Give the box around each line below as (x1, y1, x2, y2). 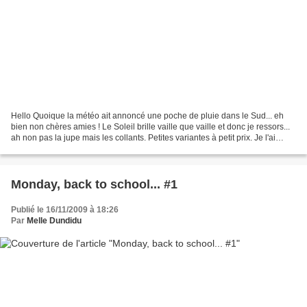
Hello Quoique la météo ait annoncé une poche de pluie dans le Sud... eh (11, 111, 284, 121)
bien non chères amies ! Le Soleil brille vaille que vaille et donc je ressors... (11, 122, 290, 132)
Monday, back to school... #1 (11, 177, 177, 192)
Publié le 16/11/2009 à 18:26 (11, 205, 119, 215)
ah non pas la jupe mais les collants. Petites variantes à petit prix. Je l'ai (11, 133, 275, 143)
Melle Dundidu (27, 216, 82, 226)
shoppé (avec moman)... (11, 144, 101, 154)
